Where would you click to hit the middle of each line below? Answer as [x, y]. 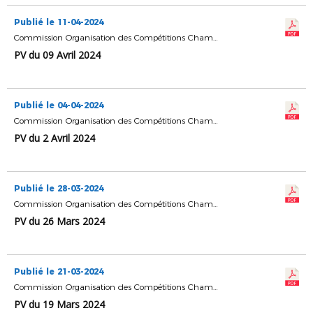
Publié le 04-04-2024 [59, 105]
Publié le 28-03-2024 [59, 188]
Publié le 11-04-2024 [59, 22]
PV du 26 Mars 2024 [59, 221]
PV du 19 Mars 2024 [59, 304]
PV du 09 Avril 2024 [57, 55]
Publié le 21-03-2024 [59, 271]
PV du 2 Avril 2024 [54, 138]
